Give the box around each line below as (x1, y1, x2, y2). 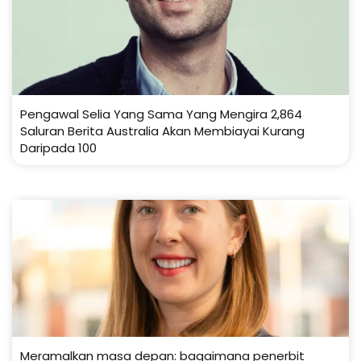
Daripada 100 (20, 139, 97, 156)
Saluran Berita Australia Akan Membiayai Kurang (20, 122, 305, 139)
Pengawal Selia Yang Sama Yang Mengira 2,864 (20, 106, 302, 122)
